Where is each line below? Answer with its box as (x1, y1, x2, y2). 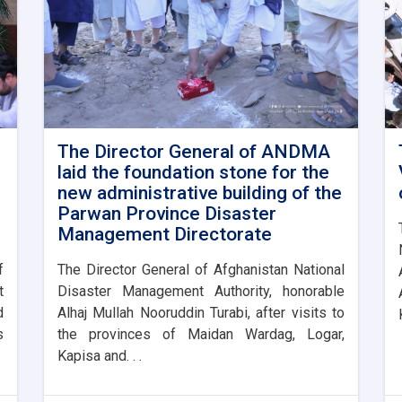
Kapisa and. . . (57, 347, 142, 365)
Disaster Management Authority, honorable (57, 283, 345, 301)
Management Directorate (57, 223, 272, 246)
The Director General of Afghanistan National (57, 261, 345, 279)
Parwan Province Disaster (57, 203, 276, 225)
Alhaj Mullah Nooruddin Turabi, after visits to (57, 304, 345, 322)
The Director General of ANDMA (57, 141, 330, 163)
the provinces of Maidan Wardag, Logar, (57, 326, 345, 344)
